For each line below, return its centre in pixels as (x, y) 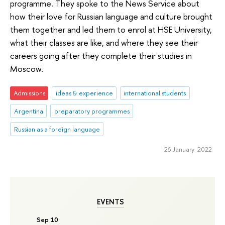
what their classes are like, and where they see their (104, 42)
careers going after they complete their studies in (101, 55)
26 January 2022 (188, 149)
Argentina (28, 111)
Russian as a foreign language (57, 129)
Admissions (29, 93)
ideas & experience (84, 93)
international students (155, 93)
